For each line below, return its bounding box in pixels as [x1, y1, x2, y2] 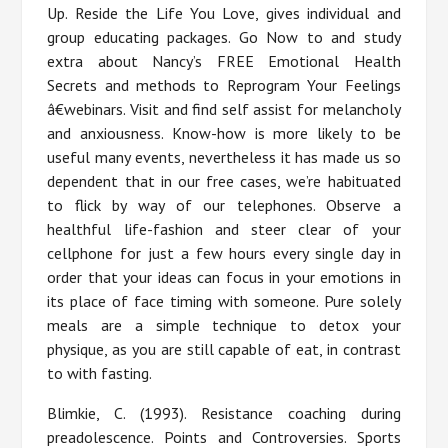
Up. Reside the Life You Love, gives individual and [47, 3, 401, 24]
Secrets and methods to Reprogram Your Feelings [47, 75, 401, 96]
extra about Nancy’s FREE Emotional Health [47, 51, 401, 72]
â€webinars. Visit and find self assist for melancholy [47, 99, 401, 120]
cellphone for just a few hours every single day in [47, 243, 401, 264]
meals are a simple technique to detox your [47, 315, 401, 336]
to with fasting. [47, 363, 153, 384]
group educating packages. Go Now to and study [47, 27, 401, 48]
